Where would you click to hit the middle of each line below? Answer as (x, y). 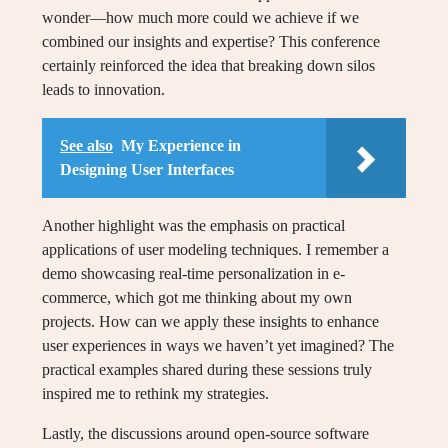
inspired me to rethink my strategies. (155, 393)
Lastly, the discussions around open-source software (205, 433)
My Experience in (181, 145)
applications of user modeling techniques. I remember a (215, 249)
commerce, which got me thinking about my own (197, 297)
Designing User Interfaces (147, 169)
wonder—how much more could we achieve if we (200, 17)
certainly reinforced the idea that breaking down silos (208, 65)
